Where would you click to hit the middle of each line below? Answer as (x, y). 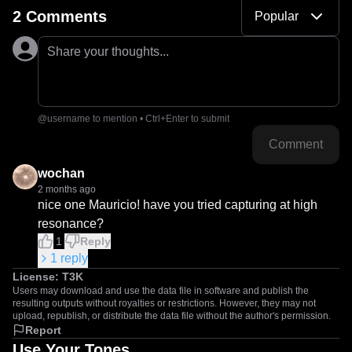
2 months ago (67, 189)
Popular (277, 16)
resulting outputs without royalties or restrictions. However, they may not (164, 303)
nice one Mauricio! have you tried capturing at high (178, 205)
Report (43, 330)
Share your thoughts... (108, 51)
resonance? (71, 224)
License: (37, 277)
